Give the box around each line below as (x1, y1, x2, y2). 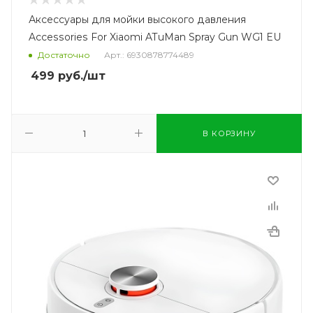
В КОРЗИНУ (203, 128, 256, 138)
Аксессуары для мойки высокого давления (29, 13, 246, 26)
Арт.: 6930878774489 (104, 49, 194, 60)
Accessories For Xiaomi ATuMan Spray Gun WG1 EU (29, 30, 282, 43)
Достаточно (38, 49, 90, 60)
